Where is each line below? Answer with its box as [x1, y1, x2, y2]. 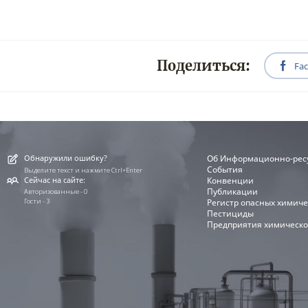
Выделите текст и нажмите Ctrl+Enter [24, 165, 143, 175]
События [207, 164, 243, 176]
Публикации [207, 186, 258, 198]
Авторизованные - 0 [24, 187, 88, 197]
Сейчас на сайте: [24, 174, 86, 185]
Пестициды [207, 208, 254, 220]
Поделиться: [157, 57, 251, 74]
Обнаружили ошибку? [24, 153, 108, 164]
